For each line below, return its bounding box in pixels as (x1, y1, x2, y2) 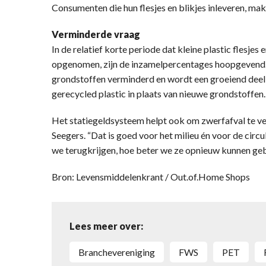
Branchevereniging (85, 246, 155, 258)
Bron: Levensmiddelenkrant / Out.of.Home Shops (52, 170, 250, 182)
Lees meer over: (69, 220, 143, 232)
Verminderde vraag (52, 28, 140, 40)
